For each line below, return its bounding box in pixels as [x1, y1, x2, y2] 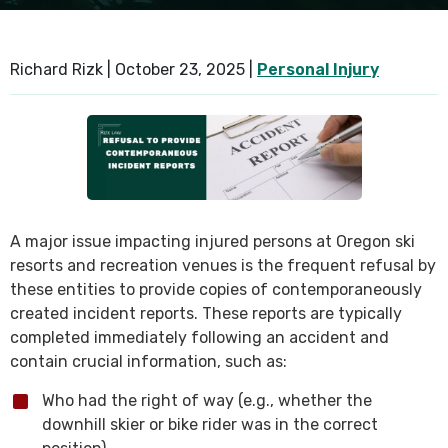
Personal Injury [257, 60, 379, 79]
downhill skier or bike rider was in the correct [42, 414, 378, 434]
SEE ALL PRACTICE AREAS [20, 26, 216, 45]
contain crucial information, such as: [10, 351, 287, 371]
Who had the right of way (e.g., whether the [42, 390, 372, 410]
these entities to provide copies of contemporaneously [10, 279, 422, 299]
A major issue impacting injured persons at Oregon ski [10, 231, 415, 251]
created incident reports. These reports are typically [10, 303, 402, 323]
